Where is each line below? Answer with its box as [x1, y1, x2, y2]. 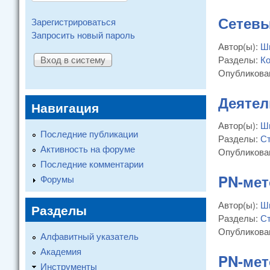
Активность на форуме [40, 142, 135, 155]
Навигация [31, 98, 99, 116]
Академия [40, 244, 81, 257]
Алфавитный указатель [40, 229, 139, 242]
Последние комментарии [40, 157, 143, 170]
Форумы [40, 172, 74, 185]
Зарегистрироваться [31, 15, 116, 28]
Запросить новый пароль [31, 28, 135, 41]
